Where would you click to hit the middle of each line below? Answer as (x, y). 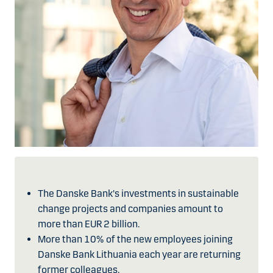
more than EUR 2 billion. (89, 224)
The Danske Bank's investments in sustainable (138, 194)
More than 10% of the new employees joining (135, 239)
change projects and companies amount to (130, 209)
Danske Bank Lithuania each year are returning (139, 255)
